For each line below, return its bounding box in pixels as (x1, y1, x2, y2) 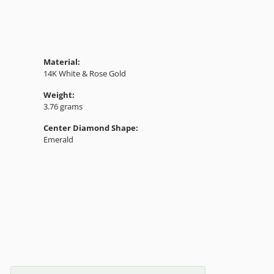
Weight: (43, 89, 75, 100)
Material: (43, 56, 80, 67)
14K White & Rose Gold (43, 67, 126, 79)
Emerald (43, 133, 73, 145)
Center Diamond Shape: (43, 122, 138, 133)
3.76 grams (43, 100, 83, 112)
